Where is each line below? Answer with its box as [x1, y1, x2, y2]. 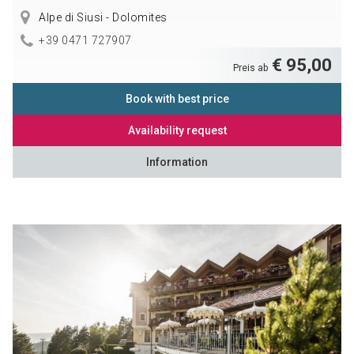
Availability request [127, 123, 227, 137]
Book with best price [125, 92, 229, 105]
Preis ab [233, 62, 271, 73]
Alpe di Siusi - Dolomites [36, 10, 168, 24]
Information [146, 155, 208, 168]
